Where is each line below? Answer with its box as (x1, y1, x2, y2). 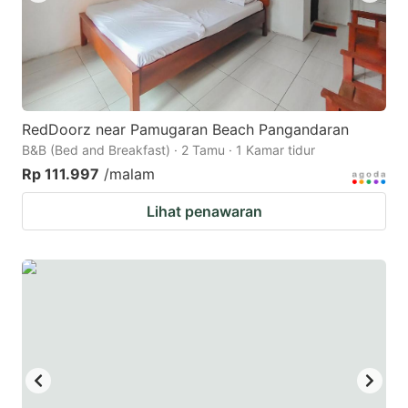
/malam (104, 164, 155, 183)
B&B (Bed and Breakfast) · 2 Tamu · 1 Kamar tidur (22, 141, 315, 158)
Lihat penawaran (146, 201, 262, 220)
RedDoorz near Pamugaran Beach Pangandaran (22, 119, 349, 138)
